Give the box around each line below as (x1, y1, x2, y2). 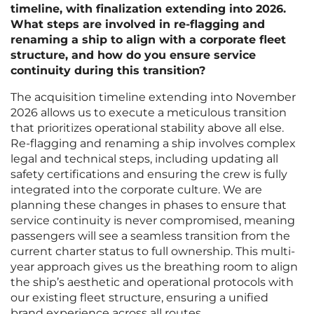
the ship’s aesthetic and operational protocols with (11, 275, 294, 289)
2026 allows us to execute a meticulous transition (11, 106, 287, 120)
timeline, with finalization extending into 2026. (11, 2, 286, 16)
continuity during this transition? (11, 64, 205, 78)
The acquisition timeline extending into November (11, 90, 296, 104)
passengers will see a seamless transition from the (11, 229, 290, 243)
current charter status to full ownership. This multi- (11, 245, 295, 259)
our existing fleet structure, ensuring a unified (11, 291, 268, 305)
